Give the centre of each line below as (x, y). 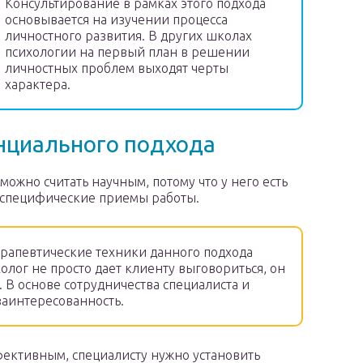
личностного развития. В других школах (128, 36)
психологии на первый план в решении (127, 52)
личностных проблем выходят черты (117, 68)
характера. (38, 85)
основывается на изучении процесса (116, 20)
